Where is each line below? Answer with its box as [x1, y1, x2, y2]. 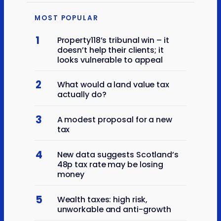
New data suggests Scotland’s [57, 148, 179, 160]
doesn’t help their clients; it [57, 44, 164, 56]
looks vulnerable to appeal [57, 54, 163, 66]
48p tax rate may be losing [57, 158, 164, 170]
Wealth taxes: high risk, [57, 193, 148, 205]
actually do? [57, 89, 107, 101]
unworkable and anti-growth [57, 203, 172, 215]
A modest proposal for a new [57, 114, 172, 126]
